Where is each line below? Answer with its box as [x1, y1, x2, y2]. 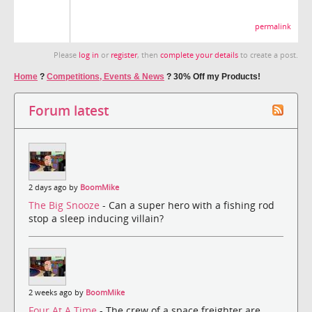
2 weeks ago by [29, 288, 86, 298]
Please [54, 49, 79, 60]
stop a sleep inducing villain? [29, 212, 164, 226]
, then [137, 49, 160, 60]
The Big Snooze [29, 198, 102, 212]
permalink [255, 21, 291, 31]
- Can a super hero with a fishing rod [102, 198, 274, 212]
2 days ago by [29, 182, 80, 192]
